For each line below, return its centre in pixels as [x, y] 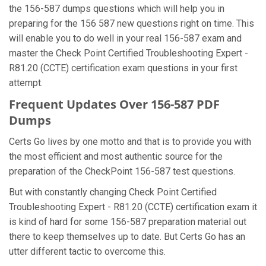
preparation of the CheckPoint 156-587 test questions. [123, 171]
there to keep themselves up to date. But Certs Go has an [127, 237]
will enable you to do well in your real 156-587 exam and [125, 38]
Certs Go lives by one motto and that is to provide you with [130, 142]
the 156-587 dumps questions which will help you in [117, 9]
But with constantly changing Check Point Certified [113, 192]
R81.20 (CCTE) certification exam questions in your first [123, 68]
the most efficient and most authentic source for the [116, 156]
